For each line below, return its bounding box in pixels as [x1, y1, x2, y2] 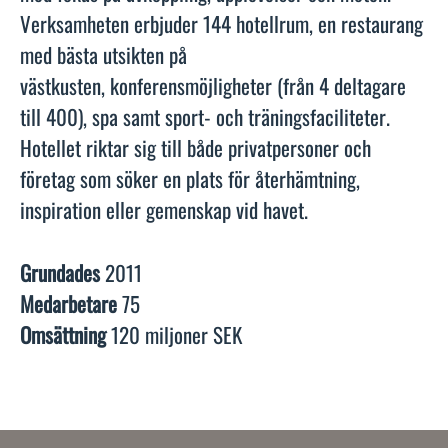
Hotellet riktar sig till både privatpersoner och [20, 131, 371, 163]
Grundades [20, 256, 105, 288]
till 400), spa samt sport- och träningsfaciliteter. [20, 100, 390, 132]
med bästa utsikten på [20, 38, 187, 70]
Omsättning [20, 318, 111, 350]
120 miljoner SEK [111, 318, 242, 350]
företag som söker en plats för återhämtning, [20, 162, 360, 194]
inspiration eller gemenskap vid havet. [20, 193, 313, 225]
